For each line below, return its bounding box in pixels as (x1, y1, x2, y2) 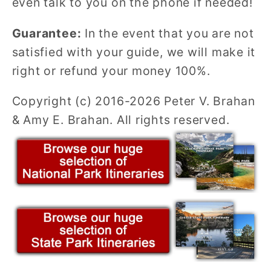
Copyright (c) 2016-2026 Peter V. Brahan (11, 94, 255, 109)
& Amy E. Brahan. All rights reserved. (11, 113, 230, 128)
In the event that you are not (81, 25, 254, 41)
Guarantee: (11, 25, 82, 41)
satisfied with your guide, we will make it (11, 44, 256, 59)
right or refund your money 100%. (11, 63, 211, 78)
